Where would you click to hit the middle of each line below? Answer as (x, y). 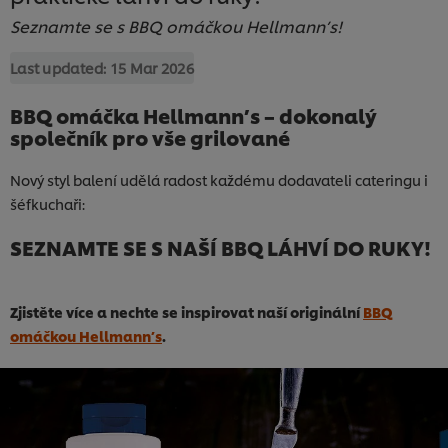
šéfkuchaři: (47, 203)
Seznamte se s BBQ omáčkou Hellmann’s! (176, 25)
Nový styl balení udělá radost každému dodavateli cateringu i (219, 179)
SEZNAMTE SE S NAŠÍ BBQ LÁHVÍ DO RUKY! (220, 246)
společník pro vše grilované (150, 136)
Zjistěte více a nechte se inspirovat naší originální (186, 311)
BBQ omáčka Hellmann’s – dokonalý (193, 114)
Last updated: (60, 67)
